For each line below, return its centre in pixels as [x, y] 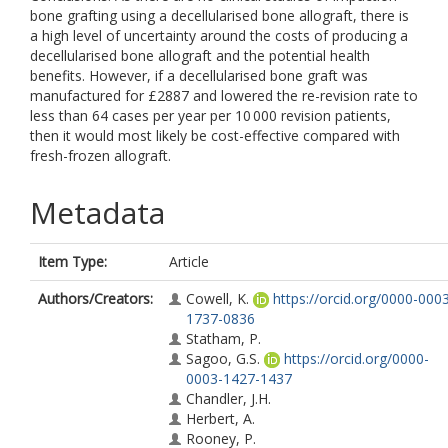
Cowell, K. [217, 298]
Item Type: [72, 261]
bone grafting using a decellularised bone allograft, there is [219, 15]
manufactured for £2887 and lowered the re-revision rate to [224, 95]
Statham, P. [223, 338]
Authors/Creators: [95, 298]
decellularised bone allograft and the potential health [200, 55]
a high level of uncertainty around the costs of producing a [219, 35]
